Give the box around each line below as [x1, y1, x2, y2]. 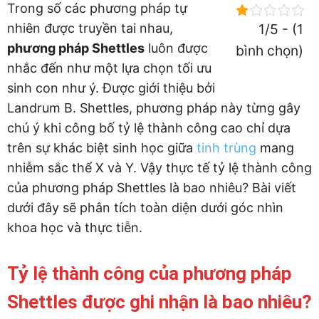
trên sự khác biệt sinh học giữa [7, 140, 197, 155]
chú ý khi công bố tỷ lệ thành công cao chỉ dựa [7, 120, 291, 135]
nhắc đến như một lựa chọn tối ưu [7, 61, 211, 75]
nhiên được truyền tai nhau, [7, 21, 173, 36]
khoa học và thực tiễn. [7, 220, 142, 235]
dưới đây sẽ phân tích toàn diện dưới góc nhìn [7, 200, 283, 215]
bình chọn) [236, 42, 303, 59]
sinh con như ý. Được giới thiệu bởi [7, 80, 215, 95]
